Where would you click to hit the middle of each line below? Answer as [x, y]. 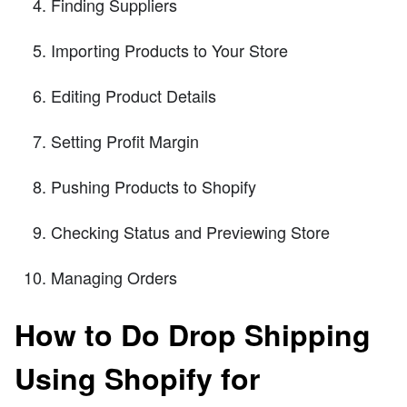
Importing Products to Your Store [169, 50]
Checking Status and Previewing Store [190, 231]
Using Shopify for [137, 378]
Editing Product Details [134, 95]
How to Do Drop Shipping [193, 335]
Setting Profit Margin [125, 140]
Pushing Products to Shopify [154, 186]
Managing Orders [114, 277]
